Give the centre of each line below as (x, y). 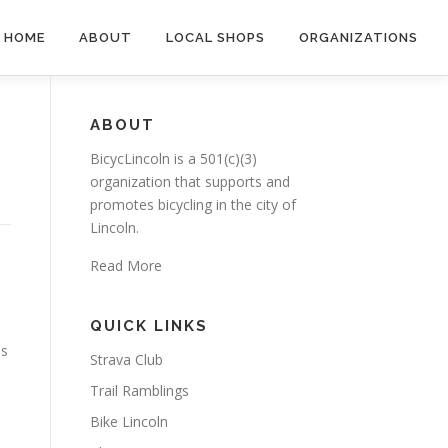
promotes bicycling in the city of (193, 204)
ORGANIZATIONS (358, 37)
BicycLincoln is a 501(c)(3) (173, 158)
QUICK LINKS (149, 326)
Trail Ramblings (139, 390)
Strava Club (126, 359)
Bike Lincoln (129, 421)
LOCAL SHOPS (215, 37)
